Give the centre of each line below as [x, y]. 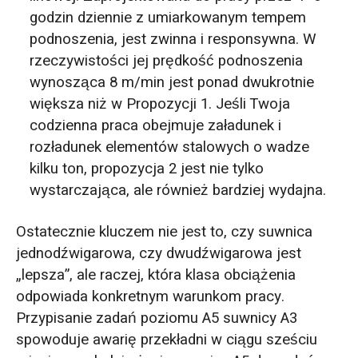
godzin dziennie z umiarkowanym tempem [168, 17]
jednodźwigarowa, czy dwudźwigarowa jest [158, 253]
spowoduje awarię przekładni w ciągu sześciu [166, 339]
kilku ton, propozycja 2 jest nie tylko [147, 168]
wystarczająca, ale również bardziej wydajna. [178, 190]
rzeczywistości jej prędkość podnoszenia [167, 60]
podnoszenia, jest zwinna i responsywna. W [173, 39]
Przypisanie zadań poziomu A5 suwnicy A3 [156, 318]
